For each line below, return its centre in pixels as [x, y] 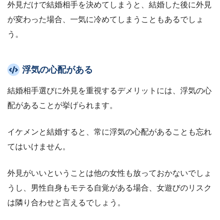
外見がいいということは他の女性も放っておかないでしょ [110, 173]
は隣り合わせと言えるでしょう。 [66, 202]
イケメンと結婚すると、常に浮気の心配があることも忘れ [110, 132]
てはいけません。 [39, 146]
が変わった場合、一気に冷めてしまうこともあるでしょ [106, 20]
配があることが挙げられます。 [62, 105]
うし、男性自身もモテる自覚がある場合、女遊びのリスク [110, 188]
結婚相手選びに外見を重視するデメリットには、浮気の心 [110, 90]
